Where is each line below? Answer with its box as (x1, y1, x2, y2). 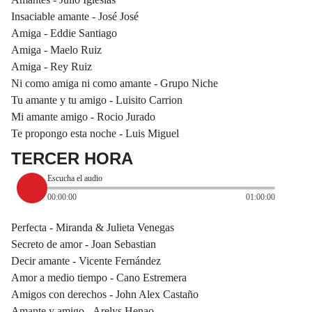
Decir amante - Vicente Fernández (11, 254, 161, 267)
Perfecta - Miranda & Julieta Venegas (11, 221, 174, 233)
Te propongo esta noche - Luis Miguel (11, 127, 179, 139)
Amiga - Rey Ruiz (11, 60, 92, 72)
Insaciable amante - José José (11, 10, 139, 22)
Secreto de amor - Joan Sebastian (11, 237, 156, 250)
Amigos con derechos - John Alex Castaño (11, 288, 198, 300)
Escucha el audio (47, 173, 102, 184)
